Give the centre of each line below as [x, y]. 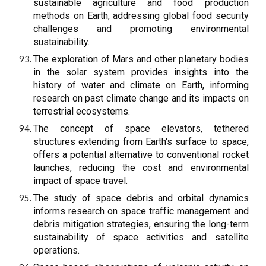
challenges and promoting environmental [141, 29]
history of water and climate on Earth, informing [141, 85]
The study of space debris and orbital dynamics [141, 198]
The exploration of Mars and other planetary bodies [141, 59]
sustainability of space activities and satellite [141, 237]
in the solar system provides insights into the [141, 72]
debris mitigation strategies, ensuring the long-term [141, 224]
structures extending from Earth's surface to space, [141, 142]
